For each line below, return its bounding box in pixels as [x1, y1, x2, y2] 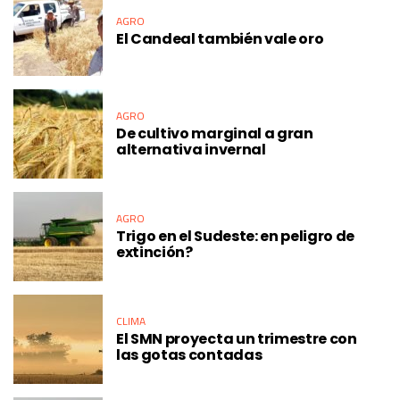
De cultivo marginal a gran [116, 122, 313, 144]
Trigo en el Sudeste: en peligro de [116, 225, 355, 246]
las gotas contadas [116, 344, 262, 365]
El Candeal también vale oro [116, 28, 324, 49]
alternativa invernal [116, 138, 266, 160]
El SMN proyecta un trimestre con [116, 328, 357, 349]
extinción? [116, 241, 193, 262]
